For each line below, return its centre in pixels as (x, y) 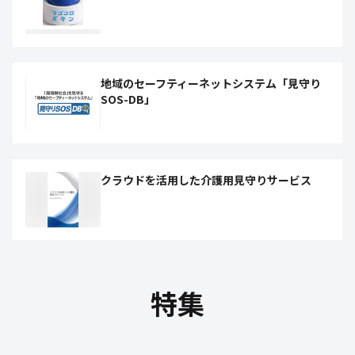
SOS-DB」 (128, 99)
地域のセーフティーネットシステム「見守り (211, 83)
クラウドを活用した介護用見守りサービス (206, 180)
